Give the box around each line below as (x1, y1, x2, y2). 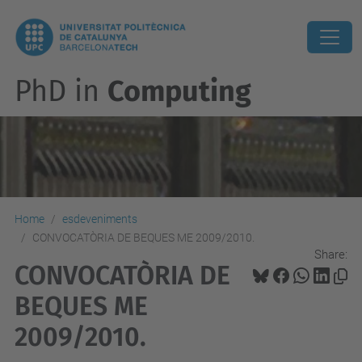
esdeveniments (62, 213, 137, 225)
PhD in (15, 74, 107, 109)
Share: (314, 246, 347, 262)
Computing (107, 74, 251, 109)
